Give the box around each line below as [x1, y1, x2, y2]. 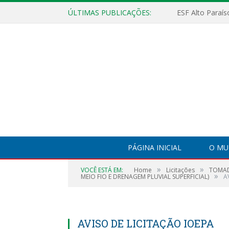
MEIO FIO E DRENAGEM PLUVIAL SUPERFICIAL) [81, 172, 209, 181]
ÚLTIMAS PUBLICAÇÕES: [68, 8, 151, 17]
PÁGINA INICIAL [128, 143, 181, 152]
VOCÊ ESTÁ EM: [81, 166, 123, 174]
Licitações [166, 166, 195, 174]
